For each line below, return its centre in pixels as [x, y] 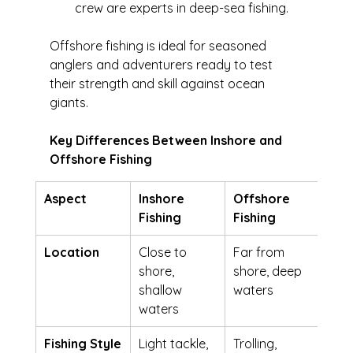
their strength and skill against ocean [158, 84]
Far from [260, 253]
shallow [162, 290]
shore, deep [269, 271]
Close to [164, 253]
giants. [69, 103]
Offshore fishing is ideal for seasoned [159, 46]
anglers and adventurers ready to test [162, 65]
